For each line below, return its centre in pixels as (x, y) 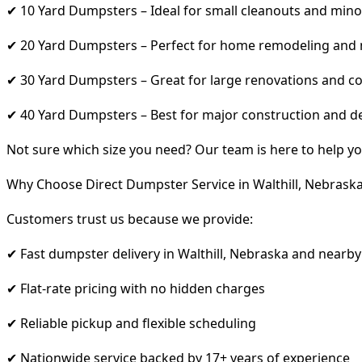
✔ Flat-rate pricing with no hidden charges (136, 288)
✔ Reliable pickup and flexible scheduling (131, 323)
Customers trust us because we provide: (130, 219)
